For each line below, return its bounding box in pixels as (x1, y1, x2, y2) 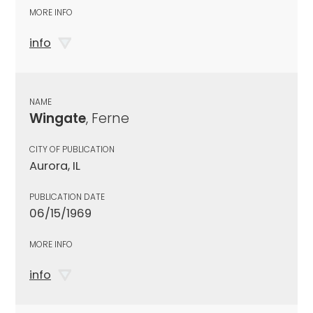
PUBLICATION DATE (29, 190, 105, 203)
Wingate (29, 108, 86, 128)
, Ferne (86, 108, 129, 128)
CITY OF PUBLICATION (29, 143, 115, 155)
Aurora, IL (29, 157, 80, 174)
